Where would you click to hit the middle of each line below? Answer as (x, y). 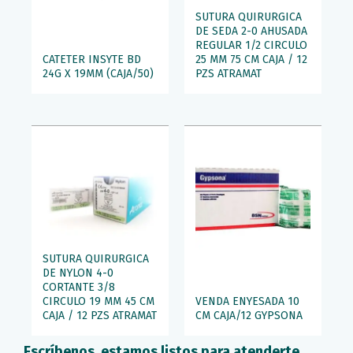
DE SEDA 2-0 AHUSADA (251, 31)
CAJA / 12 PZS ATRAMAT (100, 315)
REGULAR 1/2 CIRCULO (251, 45)
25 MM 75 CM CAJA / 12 (251, 59)
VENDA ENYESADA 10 (247, 301)
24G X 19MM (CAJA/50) (98, 73)
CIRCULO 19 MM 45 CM (98, 301)
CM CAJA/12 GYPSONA (249, 315)
